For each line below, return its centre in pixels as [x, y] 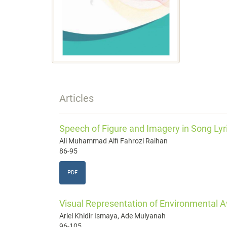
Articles [77, 98]
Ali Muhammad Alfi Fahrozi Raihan [113, 141]
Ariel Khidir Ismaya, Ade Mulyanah [112, 216]
